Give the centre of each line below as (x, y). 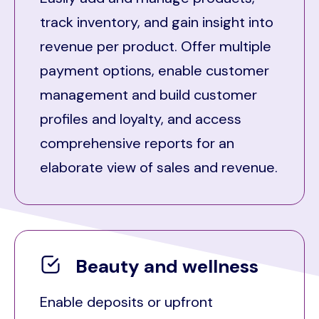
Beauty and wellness (167, 266)
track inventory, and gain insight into (157, 22)
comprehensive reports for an (137, 143)
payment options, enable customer (155, 70)
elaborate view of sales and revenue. (159, 167)
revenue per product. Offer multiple (156, 46)
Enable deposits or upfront (126, 302)
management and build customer (148, 94)
